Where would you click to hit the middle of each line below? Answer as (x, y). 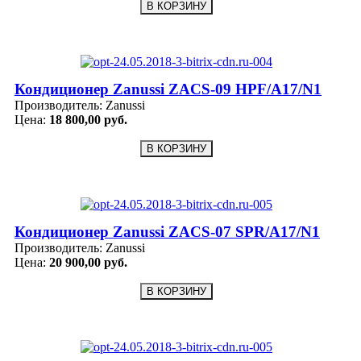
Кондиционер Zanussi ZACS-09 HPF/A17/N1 (168, 89)
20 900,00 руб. (88, 262)
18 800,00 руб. (88, 119)
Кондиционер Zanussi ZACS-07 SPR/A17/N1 (167, 231)
